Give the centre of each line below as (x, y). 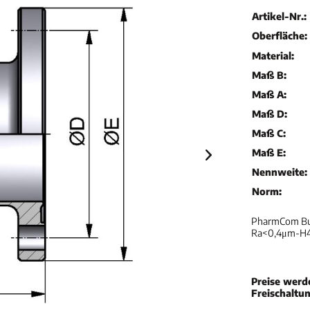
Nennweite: (280, 172)
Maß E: (269, 153)
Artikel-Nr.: (280, 16)
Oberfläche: (280, 36)
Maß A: (270, 94)
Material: (273, 56)
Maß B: (270, 75)
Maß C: (269, 133)
